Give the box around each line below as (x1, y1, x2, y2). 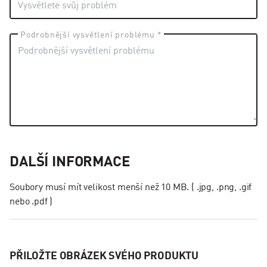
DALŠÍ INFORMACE (10, 156, 131, 170)
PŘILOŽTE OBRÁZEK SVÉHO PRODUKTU (10, 251, 199, 262)
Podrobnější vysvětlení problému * (20, 31, 162, 40)
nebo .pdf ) (10, 197, 53, 207)
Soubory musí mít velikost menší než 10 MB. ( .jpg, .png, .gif (10, 183, 252, 193)
